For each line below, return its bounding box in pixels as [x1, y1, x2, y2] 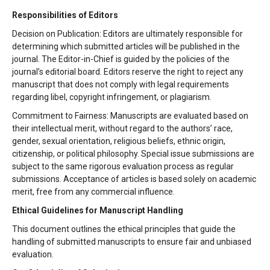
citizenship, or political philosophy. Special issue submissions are [12, 149, 254, 159]
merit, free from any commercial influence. [12, 187, 175, 196]
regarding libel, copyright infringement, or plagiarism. [12, 92, 212, 102]
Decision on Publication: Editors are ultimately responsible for [12, 29, 243, 39]
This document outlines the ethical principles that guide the [12, 224, 236, 234]
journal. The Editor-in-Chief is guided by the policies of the [12, 54, 230, 64]
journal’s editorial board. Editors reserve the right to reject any [12, 67, 243, 77]
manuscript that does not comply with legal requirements [12, 80, 229, 89]
